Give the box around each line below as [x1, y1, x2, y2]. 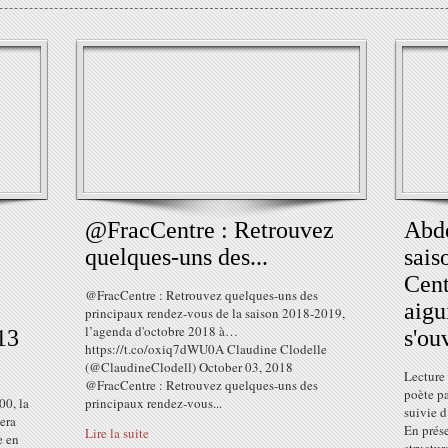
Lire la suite [85, 424, 149, 442]
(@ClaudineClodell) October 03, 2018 [85, 358, 293, 376]
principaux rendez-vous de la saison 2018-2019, [85, 304, 345, 322]
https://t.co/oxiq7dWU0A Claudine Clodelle [85, 340, 327, 358]
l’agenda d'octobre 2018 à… [85, 322, 238, 340]
